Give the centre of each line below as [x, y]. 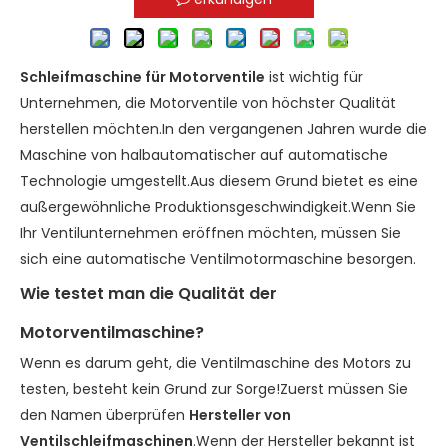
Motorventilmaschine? [112, 332]
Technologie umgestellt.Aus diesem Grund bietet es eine [219, 181]
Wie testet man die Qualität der [148, 293]
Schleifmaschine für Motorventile [142, 77]
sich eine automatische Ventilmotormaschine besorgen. [218, 259]
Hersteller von [240, 415]
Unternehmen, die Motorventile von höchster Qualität [208, 103]
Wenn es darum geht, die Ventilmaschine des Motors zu [215, 363]
